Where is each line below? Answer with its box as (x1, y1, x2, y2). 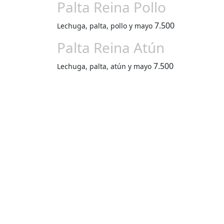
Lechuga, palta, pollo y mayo (57, 21, 152, 30)
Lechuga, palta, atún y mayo (57, 61, 151, 71)
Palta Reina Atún (57, 38, 164, 57)
